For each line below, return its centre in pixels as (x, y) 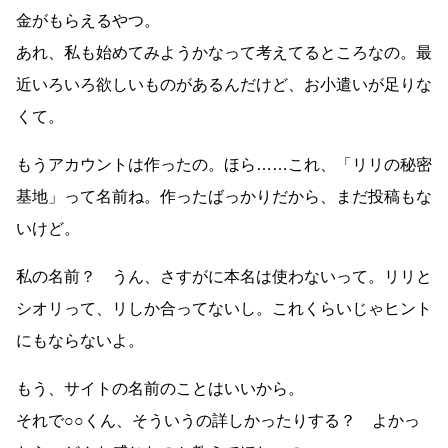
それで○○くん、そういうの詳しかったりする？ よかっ (218, 421)
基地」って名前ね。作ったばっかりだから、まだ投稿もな (224, 197)
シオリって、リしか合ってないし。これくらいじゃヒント (224, 309)
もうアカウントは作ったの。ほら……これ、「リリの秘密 (224, 165)
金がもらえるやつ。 (88, 21)
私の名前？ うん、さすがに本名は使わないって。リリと (224, 277)
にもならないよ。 (80, 341)
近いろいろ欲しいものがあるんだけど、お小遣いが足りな (224, 85)
